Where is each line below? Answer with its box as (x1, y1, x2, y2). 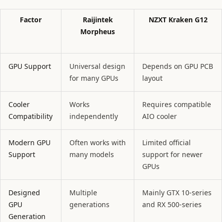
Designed (8, 188, 40, 198)
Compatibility (8, 111, 53, 121)
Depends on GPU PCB (142, 61, 213, 71)
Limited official (142, 138, 191, 148)
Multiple (69, 188, 97, 198)
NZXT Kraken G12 (148, 15, 208, 25)
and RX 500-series (142, 200, 202, 210)
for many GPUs (69, 73, 118, 83)
